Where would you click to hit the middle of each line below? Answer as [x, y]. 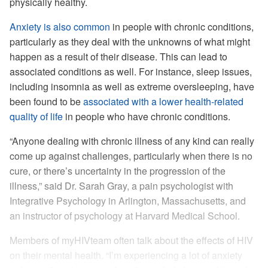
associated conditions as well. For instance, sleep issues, [131, 71]
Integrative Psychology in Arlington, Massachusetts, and [128, 201]
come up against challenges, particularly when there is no [131, 156]
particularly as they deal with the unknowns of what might [130, 42]
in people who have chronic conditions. [147, 116]
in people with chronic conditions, [182, 27]
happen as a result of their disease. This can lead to [118, 57]
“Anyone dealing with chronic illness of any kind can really [132, 141]
